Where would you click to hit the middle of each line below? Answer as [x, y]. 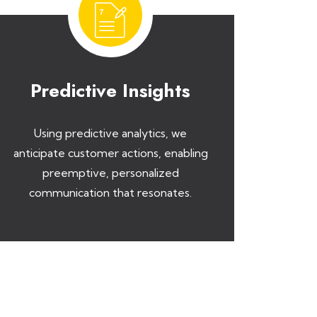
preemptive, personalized [110, 173]
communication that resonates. [110, 192]
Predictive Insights [110, 91]
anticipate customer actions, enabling [110, 153]
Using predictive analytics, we [110, 133]
